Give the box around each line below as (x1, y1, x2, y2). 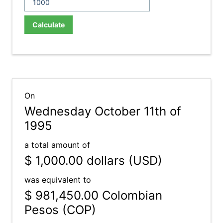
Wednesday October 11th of (24, 104, 181, 118)
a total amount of (24, 140, 90, 150)
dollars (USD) (83, 153, 162, 168)
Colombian (99, 188, 162, 203)
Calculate (32, 20, 65, 29)
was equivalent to (24, 175, 91, 185)
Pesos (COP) (24, 203, 96, 217)
